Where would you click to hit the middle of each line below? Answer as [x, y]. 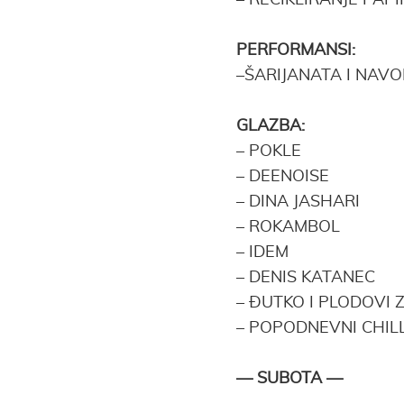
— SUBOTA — [289, 379]
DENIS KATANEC [312, 278]
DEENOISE [291, 177]
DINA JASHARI [304, 202]
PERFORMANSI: [296, 50]
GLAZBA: [271, 126]
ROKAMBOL [294, 227]
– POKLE [271, 151]
